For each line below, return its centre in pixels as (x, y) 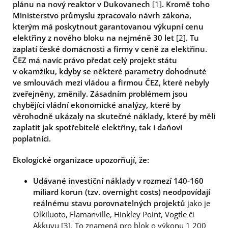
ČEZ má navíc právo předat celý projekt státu (95, 60)
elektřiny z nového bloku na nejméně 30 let (93, 38)
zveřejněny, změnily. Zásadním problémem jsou (100, 94)
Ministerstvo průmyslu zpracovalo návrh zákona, (102, 15)
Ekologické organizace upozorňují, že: (81, 160)
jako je (198, 203)
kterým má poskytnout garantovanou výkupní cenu (108, 26)
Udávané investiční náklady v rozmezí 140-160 (118, 181)
